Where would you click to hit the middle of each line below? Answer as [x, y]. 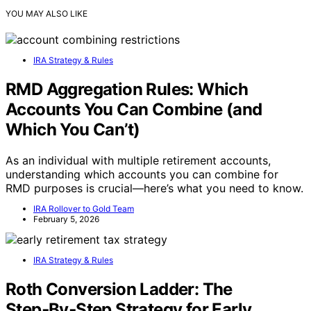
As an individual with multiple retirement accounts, [138, 160]
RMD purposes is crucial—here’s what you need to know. [154, 188]
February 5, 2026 [66, 219]
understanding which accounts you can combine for [142, 174]
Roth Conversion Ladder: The [119, 289]
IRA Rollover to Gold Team [84, 208]
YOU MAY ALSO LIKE [47, 14]
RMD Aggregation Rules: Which [127, 89]
